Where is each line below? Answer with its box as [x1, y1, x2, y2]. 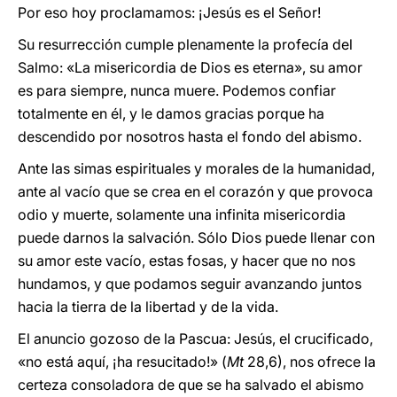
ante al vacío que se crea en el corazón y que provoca [18, 183, 373, 200]
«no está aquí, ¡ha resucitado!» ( [18, 353, 227, 370]
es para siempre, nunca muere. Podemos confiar [18, 82, 336, 99]
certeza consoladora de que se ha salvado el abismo [18, 376, 364, 393]
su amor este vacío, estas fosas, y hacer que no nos [18, 252, 355, 269]
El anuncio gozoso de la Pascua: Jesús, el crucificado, [18, 330, 373, 347]
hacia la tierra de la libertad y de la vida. [18, 298, 278, 315]
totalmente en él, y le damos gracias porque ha [18, 105, 324, 122]
